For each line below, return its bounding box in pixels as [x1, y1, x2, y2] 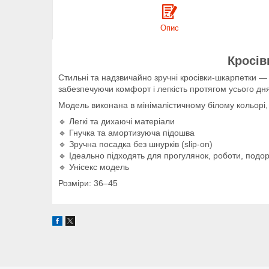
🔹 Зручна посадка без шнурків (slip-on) [58, 139, 213, 149]
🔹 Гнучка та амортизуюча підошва [58, 127, 195, 138]
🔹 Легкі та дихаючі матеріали [58, 116, 175, 126]
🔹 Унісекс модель [58, 162, 129, 172]
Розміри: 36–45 [58, 178, 118, 188]
